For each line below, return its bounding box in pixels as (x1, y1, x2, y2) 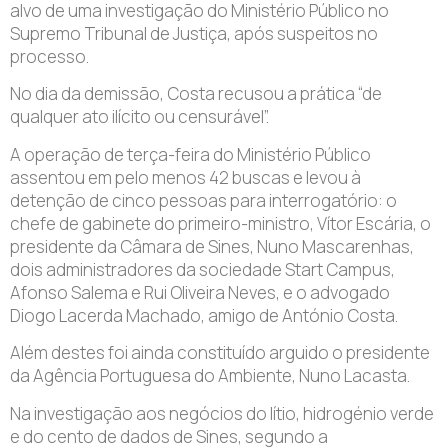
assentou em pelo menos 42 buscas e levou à (10, 165, 361, 189)
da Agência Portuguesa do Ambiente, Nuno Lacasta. (10, 364, 410, 388)
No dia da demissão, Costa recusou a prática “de (10, 82, 382, 106)
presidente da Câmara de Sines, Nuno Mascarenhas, (10, 234, 414, 258)
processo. (10, 44, 89, 68)
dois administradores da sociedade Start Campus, (10, 257, 395, 281)
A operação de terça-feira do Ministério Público (10, 142, 371, 166)
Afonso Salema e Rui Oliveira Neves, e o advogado (10, 280, 390, 304)
